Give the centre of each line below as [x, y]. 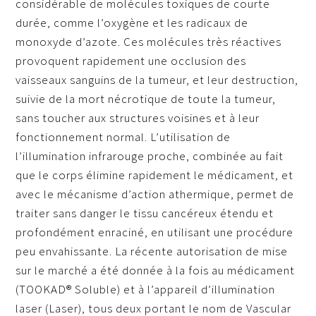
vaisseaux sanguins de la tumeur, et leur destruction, [157, 80]
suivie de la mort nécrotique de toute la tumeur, [146, 99]
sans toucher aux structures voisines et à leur [138, 118]
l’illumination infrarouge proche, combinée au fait [150, 156]
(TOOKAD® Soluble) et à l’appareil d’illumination [146, 290]
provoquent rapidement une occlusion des [131, 61]
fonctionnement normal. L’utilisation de [123, 137]
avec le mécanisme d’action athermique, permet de [155, 194]
